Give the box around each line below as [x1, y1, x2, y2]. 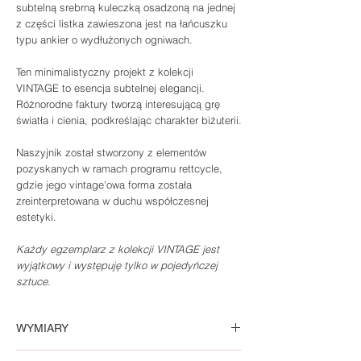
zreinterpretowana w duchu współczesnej [16, 194, 209, 208]
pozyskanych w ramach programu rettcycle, [16, 162, 222, 176]
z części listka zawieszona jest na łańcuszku [16, 17, 227, 31]
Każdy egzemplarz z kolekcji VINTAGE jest [16, 243, 219, 256]
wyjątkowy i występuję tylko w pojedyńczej [16, 259, 218, 272]
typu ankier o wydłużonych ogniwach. [16, 33, 193, 47]
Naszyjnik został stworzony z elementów [16, 146, 206, 160]
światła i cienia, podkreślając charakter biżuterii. [16, 114, 242, 127]
